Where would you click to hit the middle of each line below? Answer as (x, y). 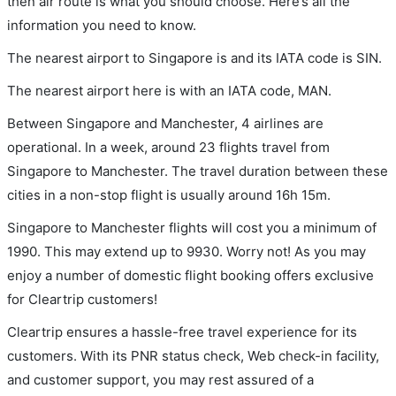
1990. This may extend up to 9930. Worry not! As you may (187, 251)
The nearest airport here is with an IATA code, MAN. (169, 90)
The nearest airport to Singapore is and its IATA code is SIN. (194, 57)
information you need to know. (102, 25)
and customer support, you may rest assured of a (160, 379)
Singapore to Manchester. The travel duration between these (198, 171)
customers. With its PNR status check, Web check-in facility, (193, 355)
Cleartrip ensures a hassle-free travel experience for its (182, 331)
